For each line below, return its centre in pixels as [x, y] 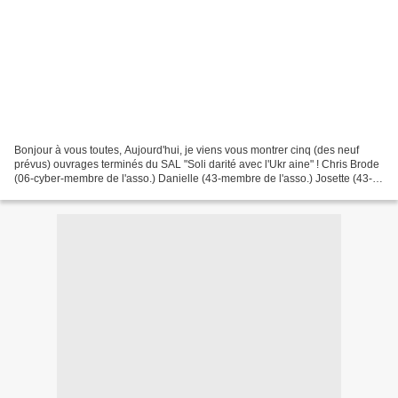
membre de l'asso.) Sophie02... [89, 192]
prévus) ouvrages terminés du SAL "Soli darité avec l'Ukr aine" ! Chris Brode [197, 164]
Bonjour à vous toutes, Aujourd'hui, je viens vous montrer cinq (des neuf [187, 150]
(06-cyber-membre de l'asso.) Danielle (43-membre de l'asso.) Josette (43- [193, 178]
